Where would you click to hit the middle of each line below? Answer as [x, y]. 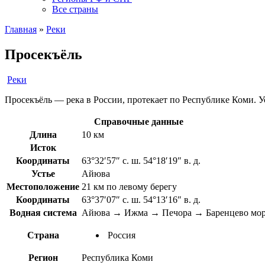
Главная [21, 29]
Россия [120, 235]
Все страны [75, 9]
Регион [43, 257]
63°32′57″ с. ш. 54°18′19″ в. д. [141, 160]
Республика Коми [117, 257]
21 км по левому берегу [129, 186]
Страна [43, 235]
